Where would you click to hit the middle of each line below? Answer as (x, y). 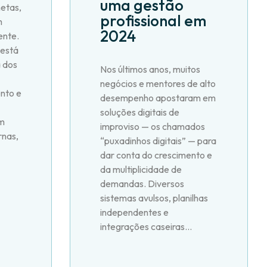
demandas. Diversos (142, 184)
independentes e (134, 212)
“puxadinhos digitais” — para (158, 141)
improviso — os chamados (152, 126)
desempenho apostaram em (158, 98)
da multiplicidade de (141, 169)
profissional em (153, 21)
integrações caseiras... (146, 226)
